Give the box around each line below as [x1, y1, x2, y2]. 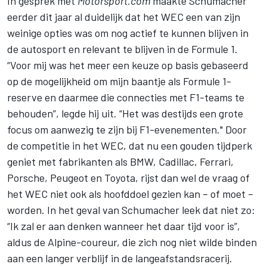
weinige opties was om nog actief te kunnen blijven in [7, 26, 249, 39]
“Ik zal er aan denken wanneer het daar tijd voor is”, [7, 219, 240, 232]
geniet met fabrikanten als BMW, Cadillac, [7, 154, 200, 168]
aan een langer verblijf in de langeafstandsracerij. [7, 251, 232, 265]
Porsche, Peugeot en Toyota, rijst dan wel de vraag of [7, 170, 250, 184]
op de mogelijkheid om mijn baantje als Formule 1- [7, 74, 231, 88]
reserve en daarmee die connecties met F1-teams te [7, 90, 244, 104]
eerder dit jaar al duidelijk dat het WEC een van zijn [7, 10, 240, 23]
